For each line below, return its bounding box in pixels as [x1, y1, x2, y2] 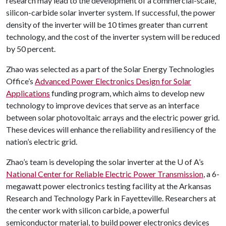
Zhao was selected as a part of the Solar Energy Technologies [6, 64, 214, 74]
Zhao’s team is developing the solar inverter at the [6, 157, 177, 166]
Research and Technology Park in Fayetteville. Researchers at [6, 193, 216, 203]
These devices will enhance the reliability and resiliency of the [6, 125, 216, 134]
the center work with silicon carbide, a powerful [6, 205, 169, 215]
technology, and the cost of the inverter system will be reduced [6, 32, 220, 41]
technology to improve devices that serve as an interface [6, 100, 199, 110]
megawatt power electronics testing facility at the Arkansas [6, 181, 211, 191]
